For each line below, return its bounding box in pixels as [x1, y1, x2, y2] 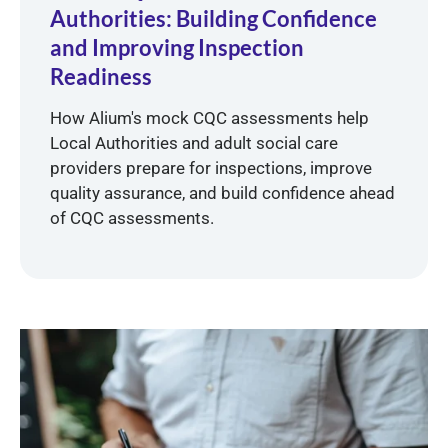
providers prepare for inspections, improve [50, 157, 372, 178]
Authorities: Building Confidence [50, 4, 377, 32]
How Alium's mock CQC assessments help [50, 107, 369, 128]
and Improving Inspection [50, 33, 304, 61]
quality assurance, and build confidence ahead [50, 182, 395, 203]
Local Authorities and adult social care [50, 132, 338, 153]
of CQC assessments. [50, 207, 214, 228]
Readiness [50, 62, 152, 90]
